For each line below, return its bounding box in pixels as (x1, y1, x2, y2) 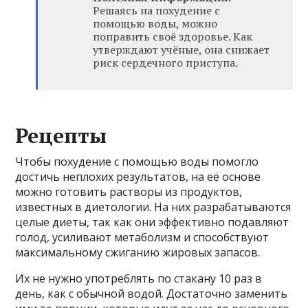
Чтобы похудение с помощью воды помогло (15, 153, 259, 169)
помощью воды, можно (93, 15, 218, 31)
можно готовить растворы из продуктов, (15, 184, 243, 199)
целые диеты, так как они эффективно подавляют (15, 214, 289, 230)
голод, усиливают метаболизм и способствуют (15, 229, 269, 245)
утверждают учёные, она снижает (93, 41, 270, 57)
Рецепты (15, 121, 107, 149)
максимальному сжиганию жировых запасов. (15, 244, 261, 260)
